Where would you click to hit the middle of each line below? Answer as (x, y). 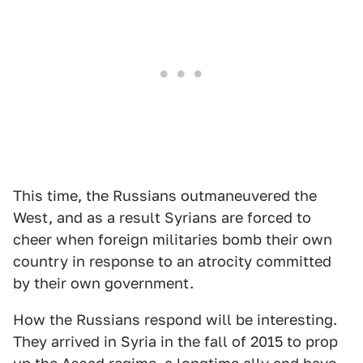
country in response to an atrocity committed (172, 261)
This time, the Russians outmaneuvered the (165, 196)
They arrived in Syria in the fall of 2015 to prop (175, 342)
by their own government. (103, 283)
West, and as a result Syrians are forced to (162, 218)
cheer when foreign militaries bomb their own (173, 239)
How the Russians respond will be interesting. (175, 320)
